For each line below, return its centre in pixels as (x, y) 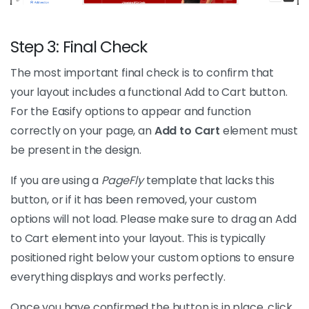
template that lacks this (209, 180)
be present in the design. (76, 150)
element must (259, 130)
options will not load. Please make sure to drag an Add (153, 219)
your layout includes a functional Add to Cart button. (149, 92)
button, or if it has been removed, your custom (133, 199)
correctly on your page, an (82, 130)
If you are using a (56, 180)
